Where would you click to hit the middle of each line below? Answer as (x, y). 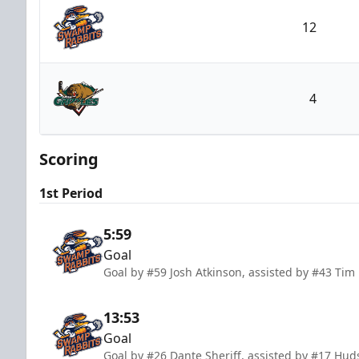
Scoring (69, 159)
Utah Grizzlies (173, 133)
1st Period (71, 193)
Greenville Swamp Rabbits (210, 61)
